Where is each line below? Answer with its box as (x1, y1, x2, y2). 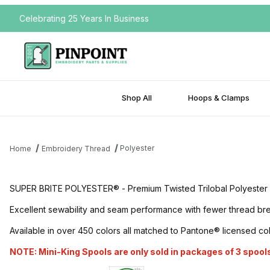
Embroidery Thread (41, 143, 110, 153)
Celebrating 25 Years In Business (19, 13, 149, 24)
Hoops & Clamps (188, 93, 250, 103)
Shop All (122, 93, 152, 103)
